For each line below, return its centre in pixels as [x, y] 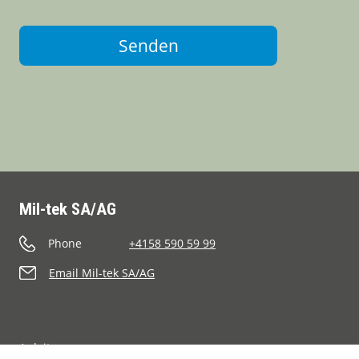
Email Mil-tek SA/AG [102, 273]
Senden [148, 45]
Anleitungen [52, 347]
